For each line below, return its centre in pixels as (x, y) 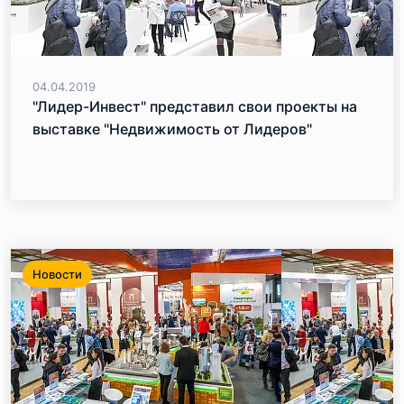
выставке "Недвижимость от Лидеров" (172, 129)
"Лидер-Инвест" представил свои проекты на (195, 106)
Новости (57, 274)
